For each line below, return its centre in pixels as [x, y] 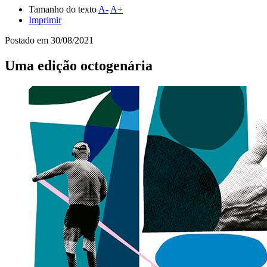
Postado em [28, 41]
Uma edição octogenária [79, 66]
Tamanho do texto [63, 10]
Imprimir [45, 20]
